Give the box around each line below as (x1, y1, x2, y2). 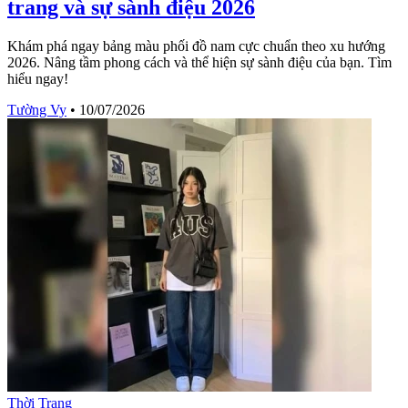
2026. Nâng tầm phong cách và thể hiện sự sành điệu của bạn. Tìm (7, 55, 392, 70)
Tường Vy (7, 102, 66, 117)
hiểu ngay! (7, 71, 68, 87)
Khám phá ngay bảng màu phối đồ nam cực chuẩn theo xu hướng (7, 38, 385, 54)
